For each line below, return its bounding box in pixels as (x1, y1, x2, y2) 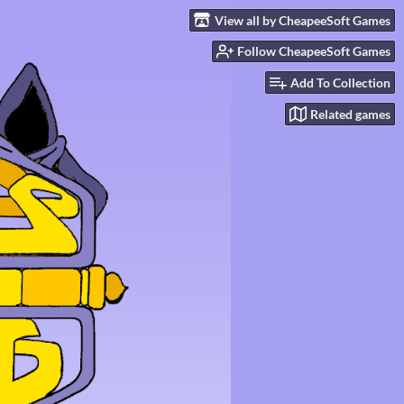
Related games (310, 106, 390, 122)
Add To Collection (290, 75, 390, 91)
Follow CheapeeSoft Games (237, 43, 390, 60)
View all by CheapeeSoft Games (215, 12, 390, 28)
